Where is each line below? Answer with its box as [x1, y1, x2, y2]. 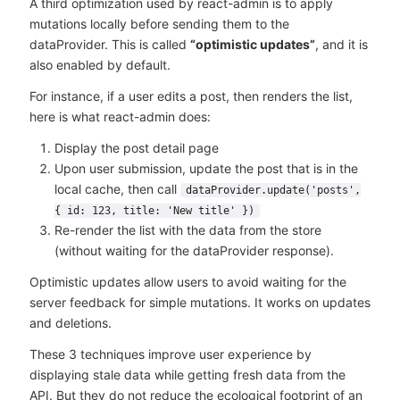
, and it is [314, 37, 368, 53]
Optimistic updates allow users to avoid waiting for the [29, 273, 346, 289]
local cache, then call [54, 180, 180, 196]
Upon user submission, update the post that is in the [54, 160, 358, 176]
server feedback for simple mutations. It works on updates [29, 294, 371, 310]
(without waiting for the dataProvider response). [54, 242, 334, 258]
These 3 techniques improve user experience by [29, 346, 312, 362]
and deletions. [29, 314, 112, 330]
